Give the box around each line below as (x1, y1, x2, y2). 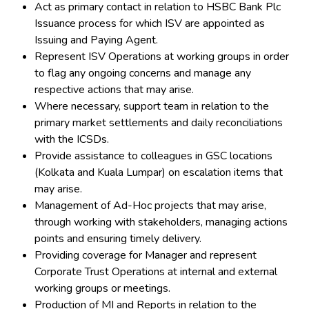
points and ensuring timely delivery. (34, 231, 201, 246)
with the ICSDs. (34, 132, 112, 147)
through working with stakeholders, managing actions (34, 215, 288, 230)
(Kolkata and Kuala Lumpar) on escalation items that (34, 165, 283, 180)
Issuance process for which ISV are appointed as (34, 16, 265, 31)
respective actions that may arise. (34, 82, 197, 97)
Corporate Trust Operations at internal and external (34, 264, 277, 279)
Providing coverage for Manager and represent (34, 248, 257, 263)
